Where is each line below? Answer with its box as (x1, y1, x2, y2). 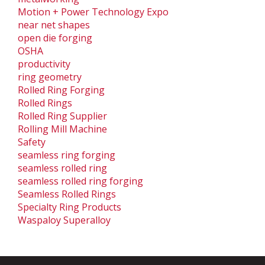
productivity (18, 57, 70, 71)
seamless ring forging (18, 148, 115, 162)
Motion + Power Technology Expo (18, 5, 169, 19)
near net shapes (18, 18, 90, 32)
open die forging (18, 31, 92, 45)
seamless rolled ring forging (18, 174, 143, 188)
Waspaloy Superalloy (18, 214, 111, 227)
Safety (18, 135, 46, 149)
